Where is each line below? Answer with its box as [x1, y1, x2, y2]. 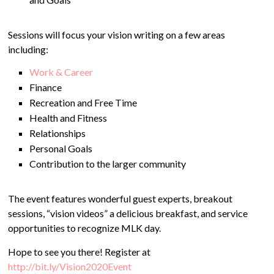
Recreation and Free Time [29, 97, 138, 108]
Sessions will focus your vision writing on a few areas [8, 29, 226, 40]
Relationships [29, 127, 86, 139]
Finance [29, 81, 62, 93]
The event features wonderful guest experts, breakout [8, 193, 233, 204]
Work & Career [29, 66, 94, 78]
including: [8, 43, 51, 55]
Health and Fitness [29, 112, 108, 124]
